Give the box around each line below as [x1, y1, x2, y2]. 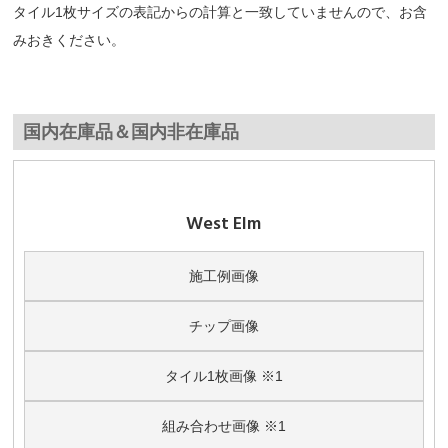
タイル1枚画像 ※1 [164, 368, 283, 384]
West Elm [186, 211, 262, 236]
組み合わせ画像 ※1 [161, 418, 286, 434]
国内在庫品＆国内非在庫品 [23, 122, 240, 142]
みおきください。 [13, 32, 126, 48]
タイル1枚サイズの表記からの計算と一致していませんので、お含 [13, 4, 428, 20]
